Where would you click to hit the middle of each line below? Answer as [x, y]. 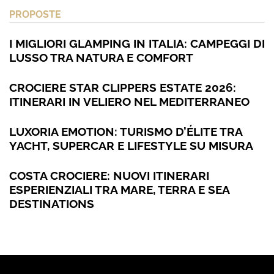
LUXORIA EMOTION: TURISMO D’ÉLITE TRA [126, 132]
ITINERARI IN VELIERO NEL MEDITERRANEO [129, 102]
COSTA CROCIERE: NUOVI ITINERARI [109, 176]
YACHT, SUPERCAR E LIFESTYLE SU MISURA [131, 146]
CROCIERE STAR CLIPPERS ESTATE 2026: [123, 88]
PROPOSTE [35, 15]
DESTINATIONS [52, 204]
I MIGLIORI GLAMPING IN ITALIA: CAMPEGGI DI [137, 44]
